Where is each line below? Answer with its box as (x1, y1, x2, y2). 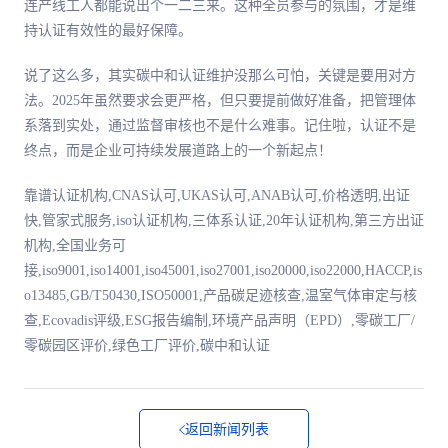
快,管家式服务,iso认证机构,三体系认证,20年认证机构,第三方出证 (24, 212, 424, 228)
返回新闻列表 (185, 421, 269, 437)
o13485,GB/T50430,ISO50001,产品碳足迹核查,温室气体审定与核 (24, 287, 417, 303)
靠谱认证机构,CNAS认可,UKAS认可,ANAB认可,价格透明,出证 (24, 187, 410, 203)
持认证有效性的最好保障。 (24, 22, 192, 38)
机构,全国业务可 (24, 237, 126, 253)
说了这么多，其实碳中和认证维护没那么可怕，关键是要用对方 (24, 67, 416, 83)
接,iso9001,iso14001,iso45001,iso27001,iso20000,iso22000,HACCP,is (24, 262, 422, 278)
